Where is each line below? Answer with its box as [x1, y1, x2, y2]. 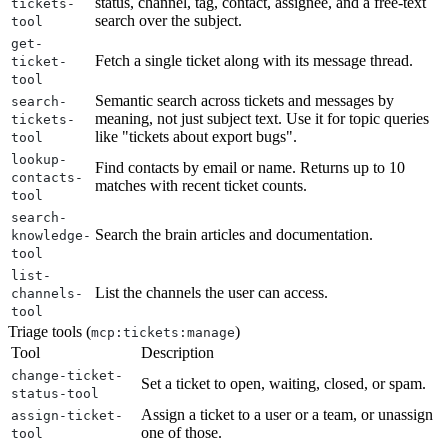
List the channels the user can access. [95, 283, 328, 301]
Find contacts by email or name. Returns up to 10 [95, 158, 405, 176]
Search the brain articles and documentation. [95, 225, 373, 243]
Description [141, 343, 214, 361]
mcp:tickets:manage [91, 324, 235, 340]
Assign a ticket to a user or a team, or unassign [141, 405, 433, 423]
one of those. [141, 423, 222, 441]
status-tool [11, 385, 99, 401]
